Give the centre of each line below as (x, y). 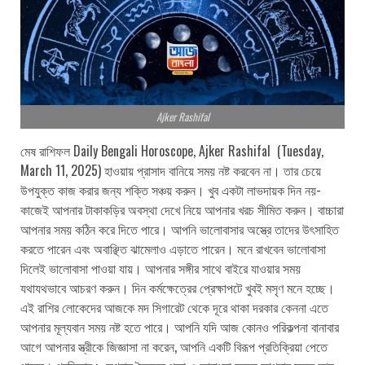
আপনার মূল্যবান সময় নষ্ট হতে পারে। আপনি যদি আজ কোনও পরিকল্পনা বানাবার (180, 326)
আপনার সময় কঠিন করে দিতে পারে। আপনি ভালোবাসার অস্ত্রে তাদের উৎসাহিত (180, 229)
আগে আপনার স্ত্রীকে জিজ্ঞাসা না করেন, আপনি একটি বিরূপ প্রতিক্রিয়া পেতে (174, 346)
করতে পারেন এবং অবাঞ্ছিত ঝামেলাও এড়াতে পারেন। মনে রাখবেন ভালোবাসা (173, 248)
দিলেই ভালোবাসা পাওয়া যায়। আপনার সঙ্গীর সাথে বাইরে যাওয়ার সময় (161, 268)
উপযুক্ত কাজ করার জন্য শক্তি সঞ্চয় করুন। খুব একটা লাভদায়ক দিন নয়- (171, 189)
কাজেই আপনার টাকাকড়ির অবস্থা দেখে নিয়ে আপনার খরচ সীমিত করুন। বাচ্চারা (182, 209)
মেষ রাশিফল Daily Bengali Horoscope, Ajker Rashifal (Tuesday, (172, 150)
